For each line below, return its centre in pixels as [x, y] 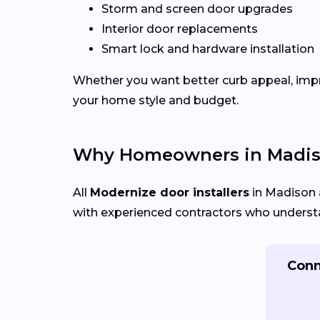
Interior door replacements [180, 29]
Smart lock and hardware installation [208, 49]
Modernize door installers [170, 193]
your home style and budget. [156, 101]
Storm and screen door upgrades [197, 9]
